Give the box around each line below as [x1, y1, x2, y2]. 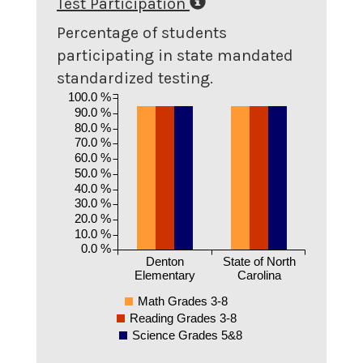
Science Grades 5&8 [131, 327, 242, 342]
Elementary [135, 267, 195, 282]
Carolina [237, 267, 282, 282]
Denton [146, 254, 184, 268]
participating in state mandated [57, 45, 293, 65]
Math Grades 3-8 [138, 293, 228, 308]
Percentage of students [57, 23, 227, 42]
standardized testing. [57, 68, 213, 88]
